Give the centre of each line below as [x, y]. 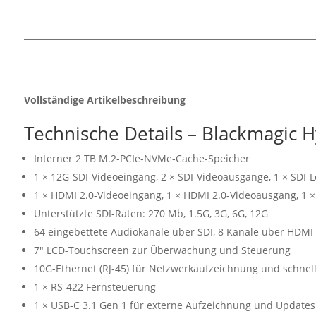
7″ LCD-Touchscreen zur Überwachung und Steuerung [162, 250]
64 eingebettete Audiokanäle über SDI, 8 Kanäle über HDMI [173, 232]
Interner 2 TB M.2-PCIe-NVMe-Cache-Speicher [141, 159]
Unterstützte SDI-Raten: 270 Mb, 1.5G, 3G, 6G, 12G [151, 214]
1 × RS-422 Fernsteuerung [95, 287]
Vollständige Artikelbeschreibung [104, 100]
